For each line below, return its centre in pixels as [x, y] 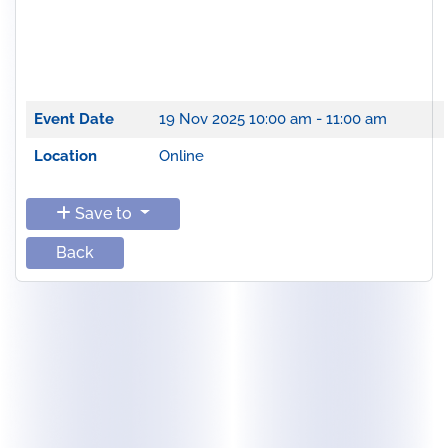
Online [181, 156]
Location [65, 156]
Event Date [73, 119]
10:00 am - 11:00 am [317, 119]
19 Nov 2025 [203, 119]
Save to [103, 213]
